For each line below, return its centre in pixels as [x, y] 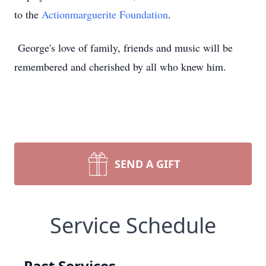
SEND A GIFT [147, 164]
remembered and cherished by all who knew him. [120, 66]
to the [28, 14]
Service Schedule [133, 225]
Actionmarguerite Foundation [105, 14]
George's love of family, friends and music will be [123, 47]
